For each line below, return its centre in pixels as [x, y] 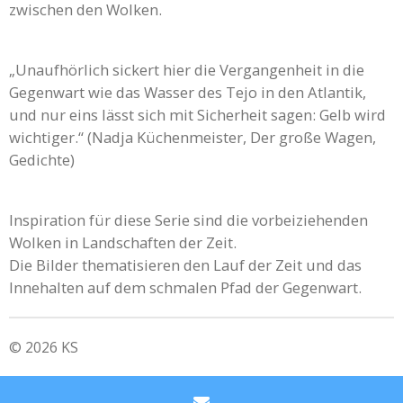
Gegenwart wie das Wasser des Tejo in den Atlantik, [188, 92]
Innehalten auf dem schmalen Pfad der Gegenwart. [185, 287]
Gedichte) [42, 159]
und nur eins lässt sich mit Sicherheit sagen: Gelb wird [197, 114]
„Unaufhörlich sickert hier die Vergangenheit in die [187, 69]
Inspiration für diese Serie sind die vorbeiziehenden [188, 219]
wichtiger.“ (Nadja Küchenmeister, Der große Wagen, [193, 137]
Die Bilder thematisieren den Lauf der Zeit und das [185, 264]
